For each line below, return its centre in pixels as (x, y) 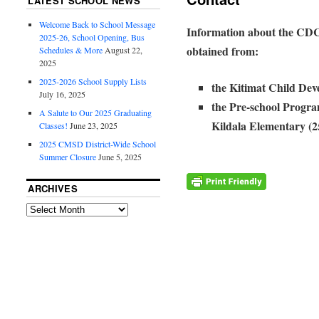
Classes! (54, 126)
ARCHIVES (53, 189)
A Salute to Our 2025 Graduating (96, 113)
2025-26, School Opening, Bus (92, 37)
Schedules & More (71, 50)
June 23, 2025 (94, 126)
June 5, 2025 (120, 157)
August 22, (124, 50)
